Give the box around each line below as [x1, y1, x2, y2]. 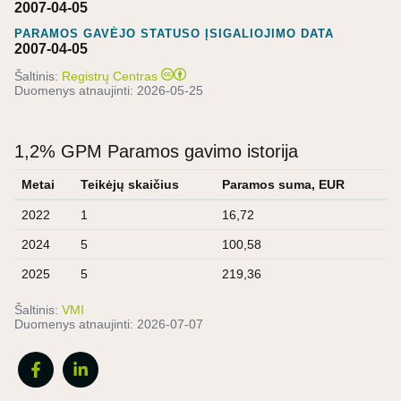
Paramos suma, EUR [222, 176, 345, 192]
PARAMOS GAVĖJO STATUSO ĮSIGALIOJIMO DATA [14, 26, 334, 40]
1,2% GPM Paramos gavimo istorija [14, 141, 298, 161]
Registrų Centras [62, 68, 158, 83]
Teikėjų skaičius [81, 176, 179, 192]
